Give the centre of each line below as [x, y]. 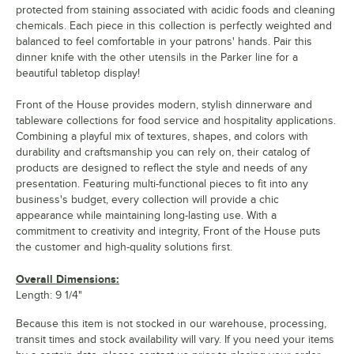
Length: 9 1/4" [49, 295]
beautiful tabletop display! [78, 73]
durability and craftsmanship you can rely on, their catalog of [163, 152]
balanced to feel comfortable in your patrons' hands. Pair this [164, 41]
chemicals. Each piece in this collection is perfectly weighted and [174, 25]
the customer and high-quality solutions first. [124, 247]
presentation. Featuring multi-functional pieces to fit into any [162, 183]
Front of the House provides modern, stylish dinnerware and [164, 104]
